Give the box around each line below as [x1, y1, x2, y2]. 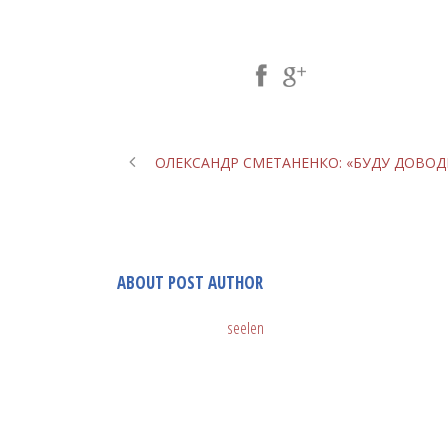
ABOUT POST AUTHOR [117, 271, 263, 295]
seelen [227, 316, 264, 340]
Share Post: [144, 65, 230, 86]
